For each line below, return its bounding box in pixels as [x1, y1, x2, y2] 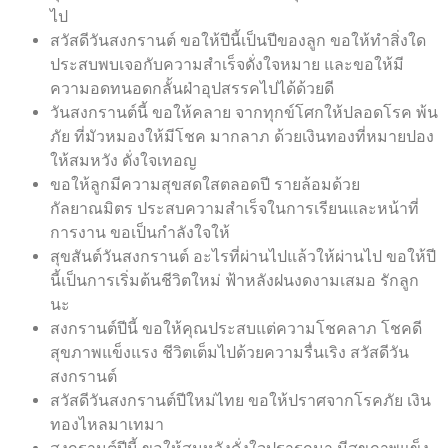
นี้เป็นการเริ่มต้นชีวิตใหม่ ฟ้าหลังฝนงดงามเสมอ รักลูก [50, 271, 419, 291]
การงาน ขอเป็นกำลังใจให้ [50, 223, 230, 243]
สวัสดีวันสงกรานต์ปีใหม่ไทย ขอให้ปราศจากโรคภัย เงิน [50, 391, 431, 411]
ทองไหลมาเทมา [50, 415, 164, 435]
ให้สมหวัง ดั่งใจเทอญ [50, 151, 197, 171]
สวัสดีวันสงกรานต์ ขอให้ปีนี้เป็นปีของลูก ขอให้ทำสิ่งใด [50, 31, 426, 51]
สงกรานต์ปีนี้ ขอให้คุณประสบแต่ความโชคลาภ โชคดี [50, 319, 422, 339]
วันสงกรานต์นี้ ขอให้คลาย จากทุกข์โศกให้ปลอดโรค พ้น [50, 103, 438, 123]
